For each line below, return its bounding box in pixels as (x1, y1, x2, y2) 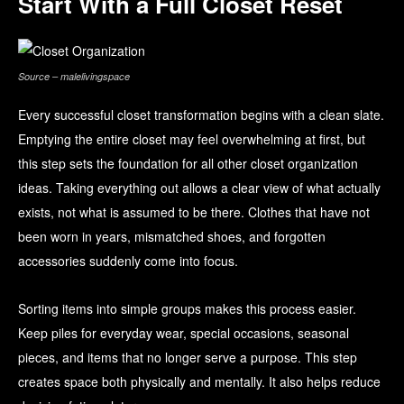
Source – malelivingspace (18, 69, 130, 84)
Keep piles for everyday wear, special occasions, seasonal (18, 324, 349, 343)
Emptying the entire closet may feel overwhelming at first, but (18, 130, 365, 149)
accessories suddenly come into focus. (18, 252, 238, 271)
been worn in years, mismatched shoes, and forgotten (18, 227, 326, 246)
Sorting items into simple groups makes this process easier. (18, 299, 356, 318)
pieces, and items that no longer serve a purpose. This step (18, 348, 357, 367)
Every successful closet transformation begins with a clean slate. (18, 106, 384, 124)
